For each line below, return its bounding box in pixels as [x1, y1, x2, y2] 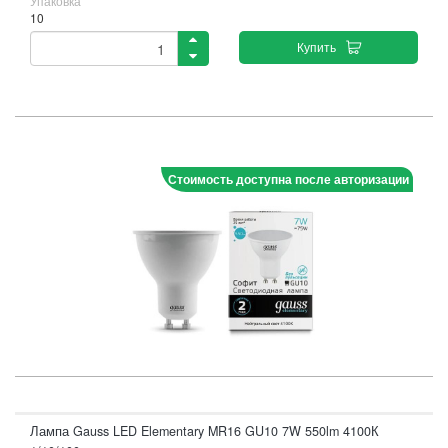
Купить [296, 38, 336, 55]
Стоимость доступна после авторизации [168, 170, 409, 188]
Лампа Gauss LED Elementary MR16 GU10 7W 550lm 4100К [30, 422, 379, 440]
